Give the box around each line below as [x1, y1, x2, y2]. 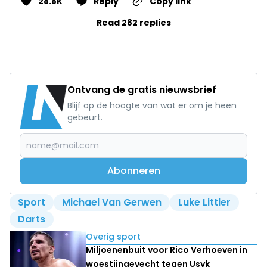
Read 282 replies [96, 17, 171, 29]
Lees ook [10, 228, 56, 244]
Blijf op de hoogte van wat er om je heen [67, 100, 237, 112]
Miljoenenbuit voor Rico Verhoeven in [86, 244, 247, 256]
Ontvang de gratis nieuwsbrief [67, 83, 216, 97]
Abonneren [107, 164, 160, 178]
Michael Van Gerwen [62, 195, 162, 210]
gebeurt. [67, 111, 103, 124]
